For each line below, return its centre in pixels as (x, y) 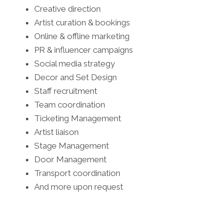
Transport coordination (77, 173)
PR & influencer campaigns (84, 50)
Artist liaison (56, 132)
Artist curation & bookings (82, 23)
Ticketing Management (78, 119)
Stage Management (72, 146)
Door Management (70, 160)
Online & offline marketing (82, 36)
